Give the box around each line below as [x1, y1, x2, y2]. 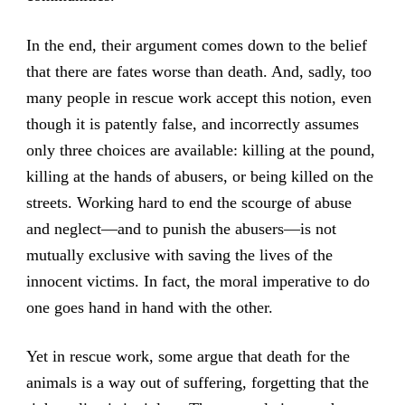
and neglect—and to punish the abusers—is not [25, 219, 336, 238]
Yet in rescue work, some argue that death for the [25, 346, 350, 365]
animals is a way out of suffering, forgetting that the [25, 372, 369, 391]
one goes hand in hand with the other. [25, 297, 273, 316]
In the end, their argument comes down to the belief [25, 35, 367, 54]
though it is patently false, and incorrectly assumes [25, 114, 359, 133]
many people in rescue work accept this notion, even [25, 88, 372, 107]
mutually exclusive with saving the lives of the [25, 245, 333, 264]
